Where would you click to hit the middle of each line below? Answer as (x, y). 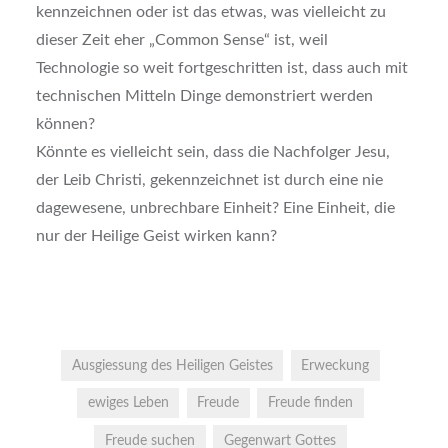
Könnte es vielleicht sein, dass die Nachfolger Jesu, (212, 152)
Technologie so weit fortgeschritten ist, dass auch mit (221, 68)
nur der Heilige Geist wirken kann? (156, 236)
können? (65, 124)
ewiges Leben (128, 403)
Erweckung (335, 365)
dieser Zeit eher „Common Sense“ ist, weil (181, 40)
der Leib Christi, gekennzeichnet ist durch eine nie (209, 180)
